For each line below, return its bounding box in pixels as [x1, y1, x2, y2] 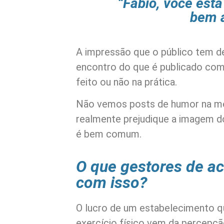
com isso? [76, 173, 147, 192]
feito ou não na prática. [76, 75, 177, 88]
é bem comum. [76, 128, 141, 140]
